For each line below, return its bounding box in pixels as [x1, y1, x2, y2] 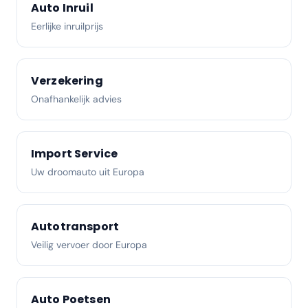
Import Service [31, 146, 118, 162]
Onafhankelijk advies [31, 93, 122, 105]
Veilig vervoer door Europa [31, 239, 147, 251]
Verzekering [31, 73, 103, 89]
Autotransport [31, 219, 120, 234]
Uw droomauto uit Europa [31, 166, 144, 178]
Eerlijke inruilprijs [31, 20, 103, 32]
